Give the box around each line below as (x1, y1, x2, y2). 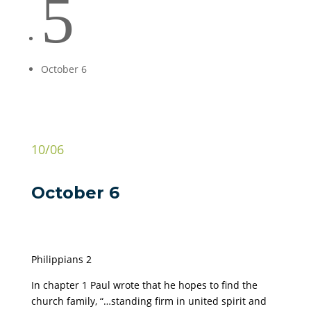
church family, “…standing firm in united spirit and (31, 294, 267, 308)
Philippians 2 (31, 253, 92, 266)
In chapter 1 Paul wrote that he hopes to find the (31, 278, 258, 292)
